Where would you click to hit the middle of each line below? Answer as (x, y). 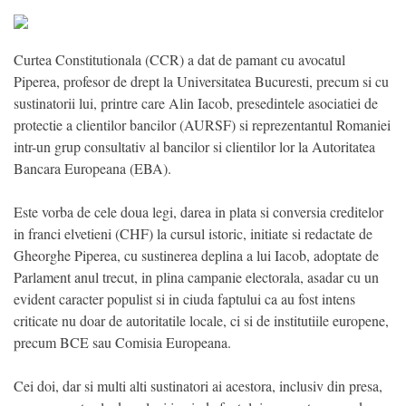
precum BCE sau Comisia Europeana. (122, 343)
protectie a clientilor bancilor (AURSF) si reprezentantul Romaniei (202, 125)
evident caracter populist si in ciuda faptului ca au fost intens (184, 299)
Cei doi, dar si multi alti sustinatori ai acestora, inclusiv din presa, (198, 386)
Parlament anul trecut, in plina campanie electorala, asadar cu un (196, 277)
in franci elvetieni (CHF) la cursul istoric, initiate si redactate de (193, 234)
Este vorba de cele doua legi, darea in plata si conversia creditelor (198, 212)
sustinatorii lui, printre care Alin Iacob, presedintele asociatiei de (196, 103)
